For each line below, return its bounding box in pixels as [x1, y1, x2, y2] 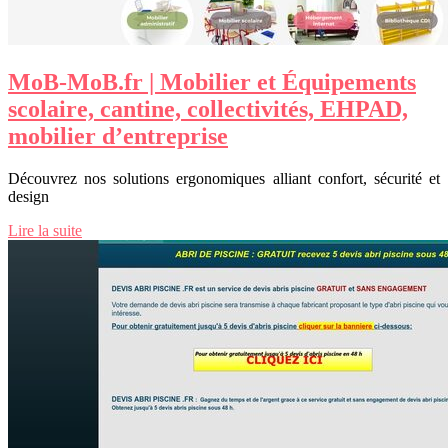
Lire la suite [8, 221, 82, 239]
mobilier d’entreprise [8, 122, 228, 149]
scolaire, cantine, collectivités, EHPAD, [8, 95, 408, 122]
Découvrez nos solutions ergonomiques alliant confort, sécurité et [8, 169, 440, 187]
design [8, 187, 49, 205]
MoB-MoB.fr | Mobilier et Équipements [8, 68, 416, 95]
